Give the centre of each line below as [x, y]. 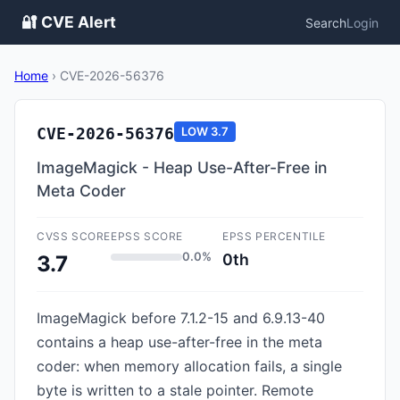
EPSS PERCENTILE [274, 236]
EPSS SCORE [147, 236]
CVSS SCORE [74, 236]
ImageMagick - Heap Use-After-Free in [182, 167]
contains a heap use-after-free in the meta [179, 342]
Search [326, 22]
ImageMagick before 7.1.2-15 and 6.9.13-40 [181, 318]
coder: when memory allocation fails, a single [189, 366]
